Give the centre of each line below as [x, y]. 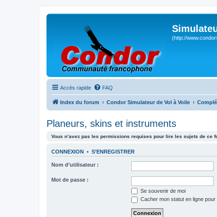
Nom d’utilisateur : [75, 164]
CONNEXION [68, 152]
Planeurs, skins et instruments [111, 124]
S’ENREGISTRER [113, 152]
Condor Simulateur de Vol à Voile [148, 102]
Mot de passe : [70, 179]
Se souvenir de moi [162, 191]
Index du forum [80, 102]
